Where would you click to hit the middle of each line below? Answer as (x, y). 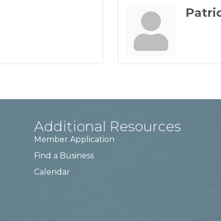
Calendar (52, 172)
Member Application (74, 140)
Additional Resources (108, 127)
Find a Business (64, 156)
